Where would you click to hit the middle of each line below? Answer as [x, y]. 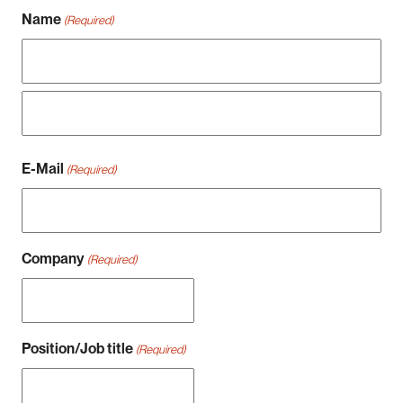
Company [53, 258]
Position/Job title [77, 348]
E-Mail [43, 168]
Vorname [46, 98]
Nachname [53, 150]
